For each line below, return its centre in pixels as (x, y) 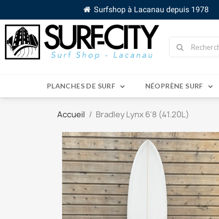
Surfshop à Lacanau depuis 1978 (151, 10)
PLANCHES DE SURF (81, 86)
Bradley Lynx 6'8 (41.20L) (142, 115)
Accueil (71, 115)
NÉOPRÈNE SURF (174, 86)
